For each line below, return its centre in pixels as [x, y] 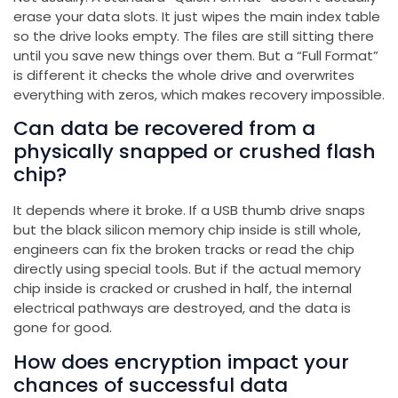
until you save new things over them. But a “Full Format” [196, 56]
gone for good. [63, 328]
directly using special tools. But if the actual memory [187, 269]
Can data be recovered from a [164, 129]
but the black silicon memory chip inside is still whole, [187, 230]
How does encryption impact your [181, 362]
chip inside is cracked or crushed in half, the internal [183, 289]
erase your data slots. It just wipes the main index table [197, 17]
